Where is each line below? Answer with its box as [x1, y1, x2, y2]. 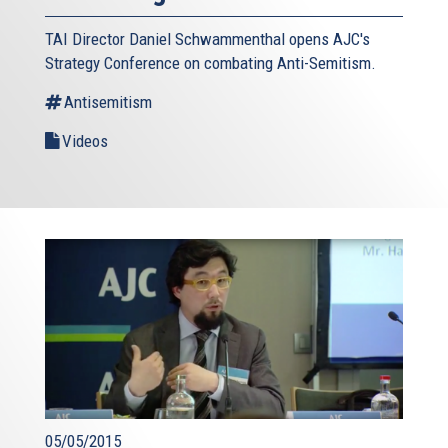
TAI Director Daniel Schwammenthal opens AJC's [45, 29, 370, 50]
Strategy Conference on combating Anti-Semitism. [45, 53, 376, 74]
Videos [62, 131, 108, 152]
